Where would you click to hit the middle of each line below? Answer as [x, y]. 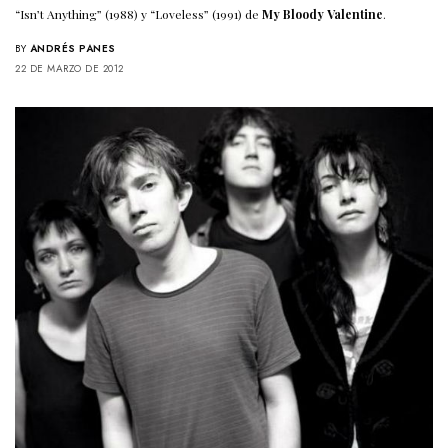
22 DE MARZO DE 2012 [69, 68]
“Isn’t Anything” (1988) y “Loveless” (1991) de [139, 13]
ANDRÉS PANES [72, 48]
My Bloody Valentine [323, 13]
